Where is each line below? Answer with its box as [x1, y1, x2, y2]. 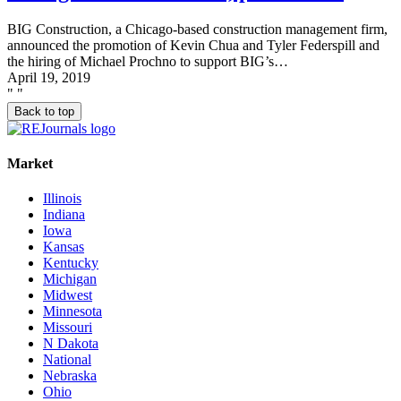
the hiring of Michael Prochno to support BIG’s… [7, 53, 288, 69]
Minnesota [43, 303, 102, 320]
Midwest [43, 287, 92, 303]
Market [7, 155, 53, 171]
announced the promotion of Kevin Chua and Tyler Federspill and [7, 37, 380, 53]
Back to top [14, 104, 74, 118]
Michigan [43, 271, 97, 287]
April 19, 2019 [7, 69, 90, 85]
